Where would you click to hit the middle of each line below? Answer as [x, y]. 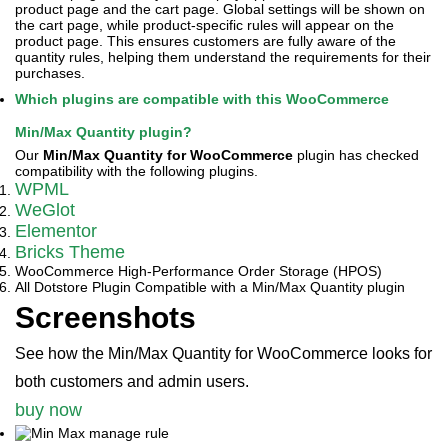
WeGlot [45, 210]
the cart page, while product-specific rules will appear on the [204, 25]
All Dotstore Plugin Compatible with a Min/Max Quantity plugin [210, 287]
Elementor [56, 231]
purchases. [50, 73]
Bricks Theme [70, 252]
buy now [48, 410]
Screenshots [105, 317]
